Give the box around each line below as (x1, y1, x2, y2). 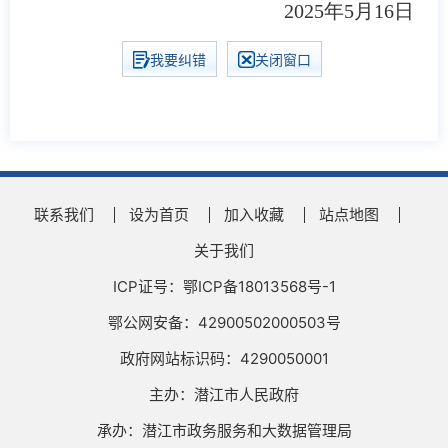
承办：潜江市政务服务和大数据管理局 (96, 420, 352, 440)
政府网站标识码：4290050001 (119, 348, 329, 368)
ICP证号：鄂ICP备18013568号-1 (112, 276, 336, 296)
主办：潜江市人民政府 (149, 384, 299, 404)
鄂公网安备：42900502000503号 (107, 312, 341, 332)
